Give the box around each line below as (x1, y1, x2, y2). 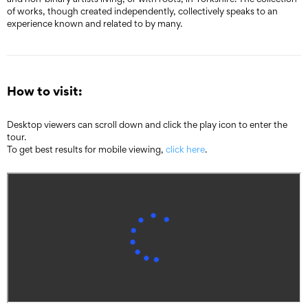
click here (166, 143, 205, 155)
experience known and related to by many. (7, 17, 182, 30)
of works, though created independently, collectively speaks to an (7, 5, 278, 17)
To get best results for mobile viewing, (7, 143, 166, 155)
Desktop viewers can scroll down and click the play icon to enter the (7, 118, 287, 131)
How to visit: (7, 82, 82, 100)
